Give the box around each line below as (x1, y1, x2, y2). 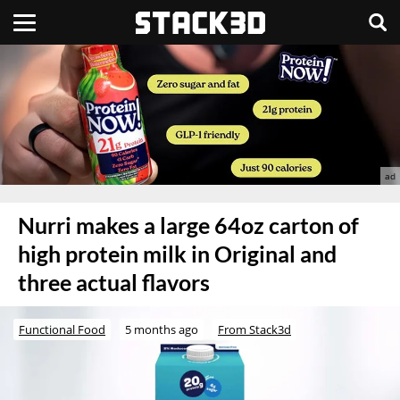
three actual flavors (18, 269, 210, 296)
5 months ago (125, 321, 198, 337)
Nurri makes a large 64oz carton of (18, 212, 359, 238)
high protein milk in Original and (18, 240, 337, 267)
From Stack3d (218, 321, 291, 337)
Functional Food (19, 321, 105, 337)
